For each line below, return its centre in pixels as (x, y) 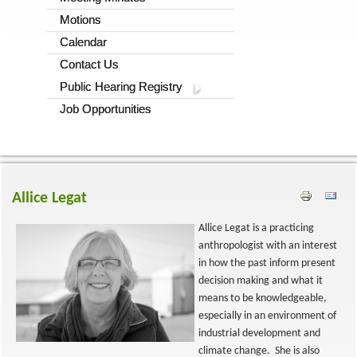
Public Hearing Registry (121, 86)
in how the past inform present (267, 263)
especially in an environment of (267, 316)
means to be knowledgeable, (263, 298)
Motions (80, 20)
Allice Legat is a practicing (256, 228)
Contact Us (89, 64)
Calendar (83, 42)
